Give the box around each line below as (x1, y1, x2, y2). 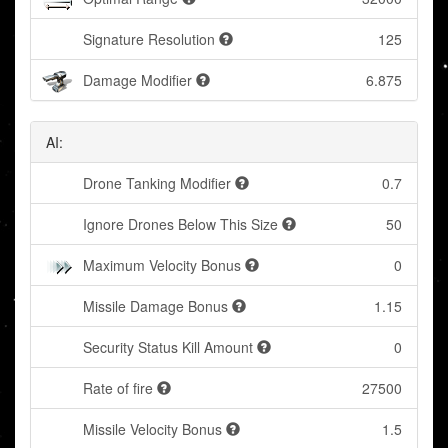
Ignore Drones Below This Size (83, 214, 278, 235)
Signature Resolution (83, 29, 215, 50)
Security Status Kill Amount (83, 337, 253, 358)
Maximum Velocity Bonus (83, 255, 241, 276)
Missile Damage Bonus (83, 296, 228, 317)
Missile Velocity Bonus (83, 419, 222, 440)
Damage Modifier (83, 70, 192, 91)
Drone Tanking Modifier (83, 173, 231, 194)
